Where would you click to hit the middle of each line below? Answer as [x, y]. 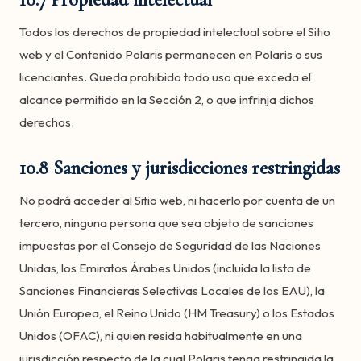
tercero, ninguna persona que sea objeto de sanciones [166, 223]
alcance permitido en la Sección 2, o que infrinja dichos [167, 100]
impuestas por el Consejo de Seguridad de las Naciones [170, 245]
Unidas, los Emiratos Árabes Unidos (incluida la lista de [165, 268]
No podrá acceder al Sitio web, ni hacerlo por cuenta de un [177, 200]
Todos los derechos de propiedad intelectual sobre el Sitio [175, 32]
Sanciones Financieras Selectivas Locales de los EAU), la [172, 290]
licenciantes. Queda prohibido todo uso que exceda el [165, 77]
